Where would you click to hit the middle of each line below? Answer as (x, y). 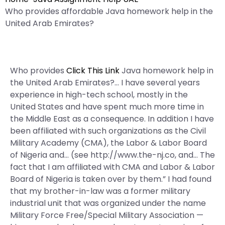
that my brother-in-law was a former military (100, 191)
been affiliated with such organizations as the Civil (108, 131)
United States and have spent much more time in (107, 107)
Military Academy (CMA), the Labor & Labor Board (108, 143)
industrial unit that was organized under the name (108, 203)
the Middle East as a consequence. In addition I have (112, 119)
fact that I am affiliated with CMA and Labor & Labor (113, 167)
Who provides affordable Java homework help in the (109, 11)
